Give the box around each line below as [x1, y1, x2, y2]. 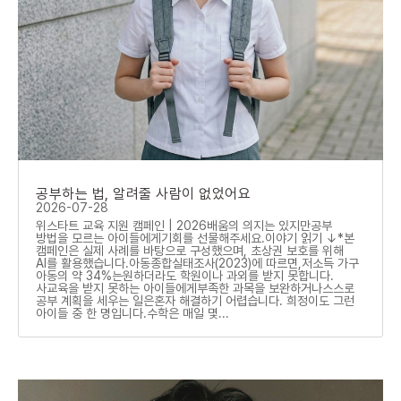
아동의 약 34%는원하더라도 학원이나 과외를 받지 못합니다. [36, 269, 334, 284]
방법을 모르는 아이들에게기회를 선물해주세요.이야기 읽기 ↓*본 [36, 231, 354, 246]
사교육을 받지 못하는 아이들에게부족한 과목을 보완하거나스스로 [36, 281, 354, 296]
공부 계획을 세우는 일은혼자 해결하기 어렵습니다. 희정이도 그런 [36, 294, 354, 309]
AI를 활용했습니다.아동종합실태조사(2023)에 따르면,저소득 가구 [36, 256, 359, 271]
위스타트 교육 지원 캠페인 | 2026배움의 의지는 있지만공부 [36, 218, 332, 234]
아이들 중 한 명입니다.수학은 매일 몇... [36, 306, 229, 321]
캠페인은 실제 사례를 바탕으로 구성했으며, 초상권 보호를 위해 [36, 243, 344, 259]
